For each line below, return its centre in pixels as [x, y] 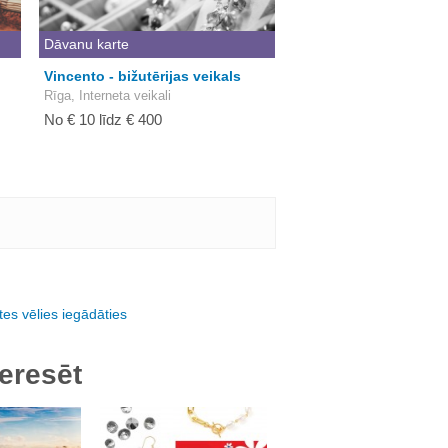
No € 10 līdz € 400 [103, 119]
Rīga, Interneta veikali [107, 95]
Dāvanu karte [86, 44]
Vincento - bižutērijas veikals [142, 76]
